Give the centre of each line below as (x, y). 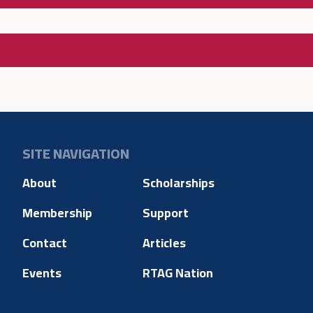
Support (165, 213)
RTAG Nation (177, 273)
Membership (57, 213)
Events (42, 273)
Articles (164, 243)
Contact (45, 243)
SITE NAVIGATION (76, 154)
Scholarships (178, 183)
